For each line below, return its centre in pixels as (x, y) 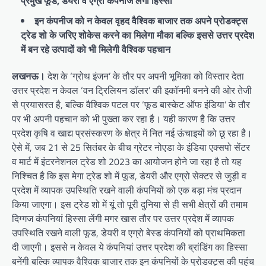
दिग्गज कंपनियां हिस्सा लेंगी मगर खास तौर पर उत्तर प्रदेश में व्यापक (123, 219)
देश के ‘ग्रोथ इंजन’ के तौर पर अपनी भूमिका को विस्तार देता (145, 76)
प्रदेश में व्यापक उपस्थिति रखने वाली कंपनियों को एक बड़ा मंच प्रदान (127, 190)
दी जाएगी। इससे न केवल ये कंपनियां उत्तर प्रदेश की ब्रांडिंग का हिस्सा (130, 247)
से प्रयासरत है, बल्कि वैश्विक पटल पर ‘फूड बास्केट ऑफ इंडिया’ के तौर (131, 105)
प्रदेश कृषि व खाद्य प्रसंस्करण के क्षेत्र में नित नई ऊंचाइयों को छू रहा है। (132, 133)
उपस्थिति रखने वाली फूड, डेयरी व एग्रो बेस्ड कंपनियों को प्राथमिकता (129, 233)
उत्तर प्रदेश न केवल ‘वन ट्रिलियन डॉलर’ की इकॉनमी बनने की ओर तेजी (132, 91)
